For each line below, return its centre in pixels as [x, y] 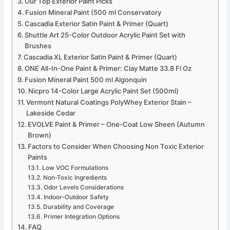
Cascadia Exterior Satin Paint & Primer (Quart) [97, 24]
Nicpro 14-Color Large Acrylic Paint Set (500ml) [104, 91]
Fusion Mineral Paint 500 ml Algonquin [86, 80]
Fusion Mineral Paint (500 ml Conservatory [93, 13]
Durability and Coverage [78, 207]
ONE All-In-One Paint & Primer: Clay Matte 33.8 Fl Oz [108, 69]
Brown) [40, 135]
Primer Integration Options [81, 217]
